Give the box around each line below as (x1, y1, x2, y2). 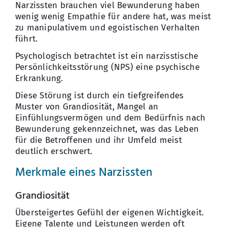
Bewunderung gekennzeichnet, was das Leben (15, 123, 199, 134)
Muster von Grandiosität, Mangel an (15, 101, 159, 112)
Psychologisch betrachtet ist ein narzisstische (15, 50, 199, 61)
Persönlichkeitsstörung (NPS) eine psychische (15, 61, 200, 72)
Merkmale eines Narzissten (15, 164, 153, 183)
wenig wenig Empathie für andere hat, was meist (15, 11, 211, 22)
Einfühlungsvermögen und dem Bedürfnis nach (15, 112, 206, 123)
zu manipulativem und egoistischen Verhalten (15, 22, 200, 33)
